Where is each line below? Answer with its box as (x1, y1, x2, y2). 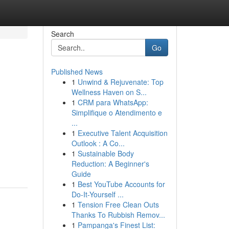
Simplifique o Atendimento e (71, 107, 162, 118)
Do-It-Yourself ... (71, 189, 124, 199)
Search (51, 29, 74, 39)
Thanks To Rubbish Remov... (71, 210, 165, 220)
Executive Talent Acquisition (77, 128, 168, 138)
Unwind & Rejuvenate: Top (77, 77, 164, 87)
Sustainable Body (77, 148, 134, 158)
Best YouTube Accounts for (77, 179, 165, 189)
